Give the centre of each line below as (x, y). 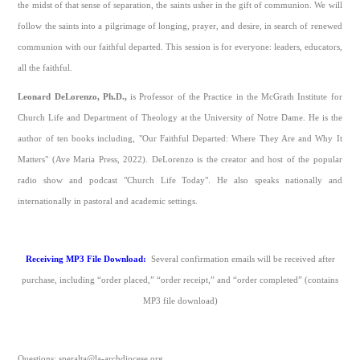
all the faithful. (45, 68)
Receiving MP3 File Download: (88, 260)
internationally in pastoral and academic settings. (108, 202)
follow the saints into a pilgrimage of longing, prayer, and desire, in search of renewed (180, 27)
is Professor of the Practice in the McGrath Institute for (234, 97)
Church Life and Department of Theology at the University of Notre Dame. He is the (180, 118)
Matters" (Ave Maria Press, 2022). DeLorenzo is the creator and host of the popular (180, 160)
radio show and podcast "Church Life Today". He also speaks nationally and (180, 181)
